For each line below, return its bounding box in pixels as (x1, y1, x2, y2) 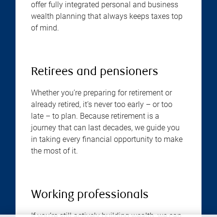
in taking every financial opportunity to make (31, 135, 183, 144)
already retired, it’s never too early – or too (31, 100, 172, 109)
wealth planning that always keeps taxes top (31, 12, 183, 21)
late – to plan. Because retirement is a (31, 111, 159, 121)
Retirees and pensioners (31, 66, 158, 78)
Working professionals (31, 189, 149, 201)
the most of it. (31, 146, 78, 155)
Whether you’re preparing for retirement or (31, 88, 172, 97)
